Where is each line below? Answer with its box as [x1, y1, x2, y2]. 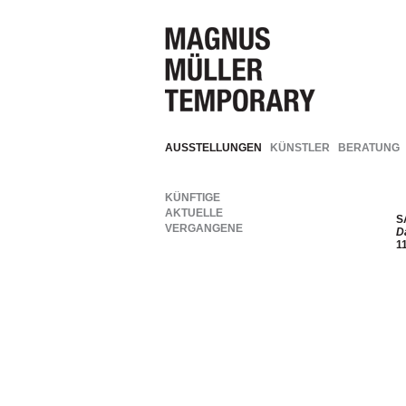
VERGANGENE [165, 222, 243, 235]
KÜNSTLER [270, 141, 330, 154]
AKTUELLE [165, 207, 223, 219]
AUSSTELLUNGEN [165, 141, 262, 154]
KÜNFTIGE [165, 191, 220, 204]
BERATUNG [338, 141, 400, 154]
